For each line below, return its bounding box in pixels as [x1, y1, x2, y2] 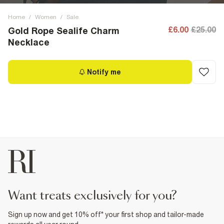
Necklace [8, 37, 49, 47]
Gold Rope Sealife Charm [8, 25, 119, 36]
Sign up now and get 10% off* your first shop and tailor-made [8, 210, 204, 218]
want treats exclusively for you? [19, 190, 177, 202]
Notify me [87, 68, 121, 76]
